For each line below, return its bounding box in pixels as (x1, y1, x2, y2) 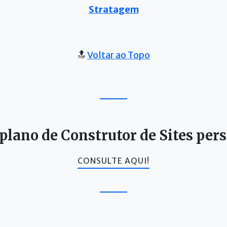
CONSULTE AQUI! (78, 156, 149, 166)
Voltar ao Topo (87, 49, 150, 61)
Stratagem (88, 4, 139, 16)
